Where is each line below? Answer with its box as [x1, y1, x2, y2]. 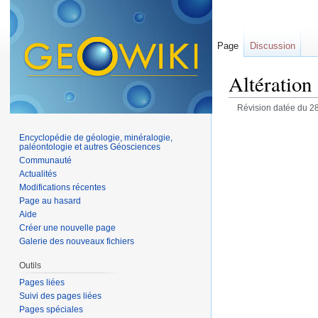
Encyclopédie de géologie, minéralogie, [19, 132, 173, 143]
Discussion [250, 40, 295, 51]
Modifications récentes [19, 182, 106, 192]
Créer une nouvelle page [19, 222, 116, 233]
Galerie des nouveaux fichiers [19, 236, 135, 246]
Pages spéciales [19, 304, 84, 314]
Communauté [19, 155, 72, 165]
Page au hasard [19, 195, 82, 206]
